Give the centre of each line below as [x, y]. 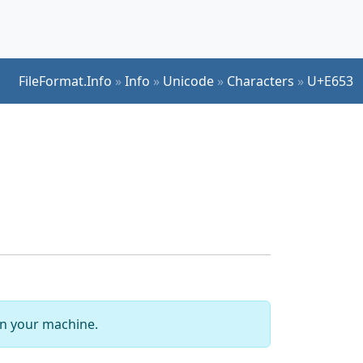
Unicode [188, 81]
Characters [261, 81]
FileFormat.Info [65, 81]
